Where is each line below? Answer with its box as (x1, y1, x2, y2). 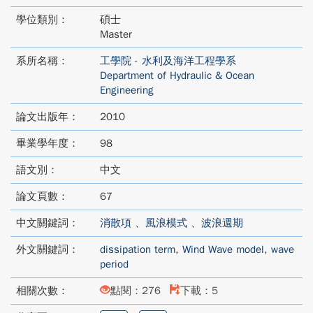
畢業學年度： (16, 137, 79, 150)
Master (100, 28, 132, 41)
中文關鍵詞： (16, 217, 79, 229)
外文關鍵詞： (16, 243, 79, 256)
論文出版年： (16, 110, 79, 123)
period (100, 258, 129, 270)
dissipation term (100, 243, 175, 256)
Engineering (100, 84, 154, 96)
